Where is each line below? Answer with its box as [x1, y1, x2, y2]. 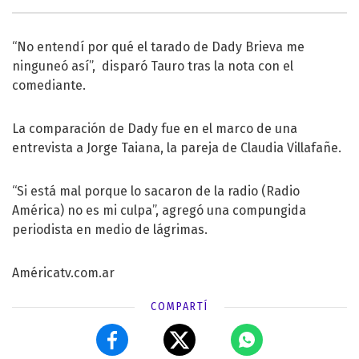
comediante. [12, 77, 86, 93]
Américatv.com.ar [12, 264, 115, 280]
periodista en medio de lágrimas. [12, 221, 214, 237]
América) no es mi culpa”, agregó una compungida [12, 202, 306, 218]
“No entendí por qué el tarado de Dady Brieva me [12, 38, 305, 54]
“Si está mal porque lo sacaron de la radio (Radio [12, 183, 300, 199]
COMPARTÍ [151, 299, 208, 313]
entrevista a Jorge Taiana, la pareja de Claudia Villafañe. [12, 139, 341, 155]
